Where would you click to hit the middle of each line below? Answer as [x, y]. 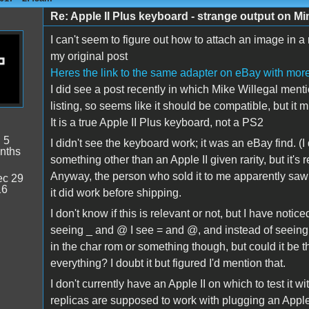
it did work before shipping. [116, 193]
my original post [89, 57]
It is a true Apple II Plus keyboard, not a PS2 [157, 123]
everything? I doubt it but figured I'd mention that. [168, 263]
